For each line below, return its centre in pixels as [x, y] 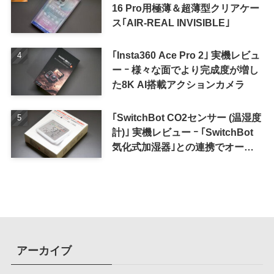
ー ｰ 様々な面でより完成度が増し [185, 70]
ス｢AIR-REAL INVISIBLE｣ [171, 22]
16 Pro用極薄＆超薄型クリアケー [185, 8]
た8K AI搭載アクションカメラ [178, 85]
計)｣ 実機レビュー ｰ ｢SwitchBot [182, 132]
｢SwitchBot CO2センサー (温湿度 [186, 118]
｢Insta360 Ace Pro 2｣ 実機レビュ [186, 55]
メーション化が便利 [156, 162]
